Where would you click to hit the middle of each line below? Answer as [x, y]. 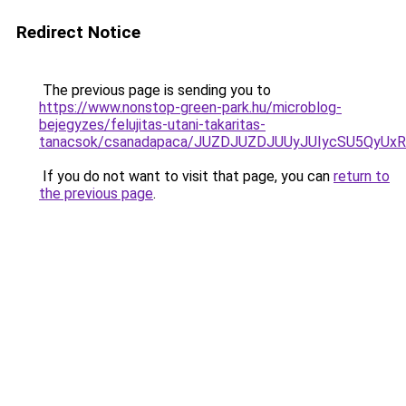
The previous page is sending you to [155, 90]
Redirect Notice [78, 32]
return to [362, 176]
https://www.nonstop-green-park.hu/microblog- [190, 107]
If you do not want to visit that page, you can [186, 176]
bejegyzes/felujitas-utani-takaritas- [152, 125]
